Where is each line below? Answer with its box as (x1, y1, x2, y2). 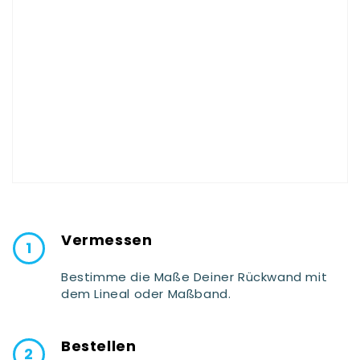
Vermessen (61, 230, 153, 251)
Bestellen (61, 336, 137, 357)
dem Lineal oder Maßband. (61, 285, 231, 303)
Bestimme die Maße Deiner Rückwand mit (61, 268, 328, 286)
